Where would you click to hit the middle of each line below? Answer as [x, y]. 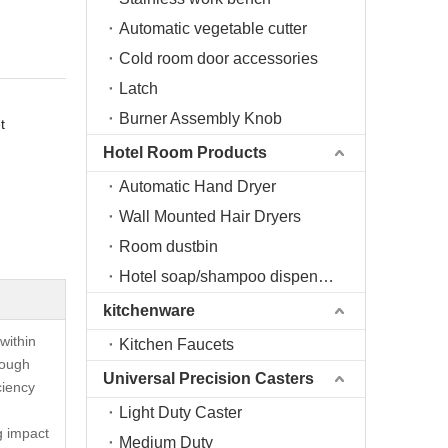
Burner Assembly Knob [200, 118]
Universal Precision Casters [208, 378]
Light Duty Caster [180, 412]
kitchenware [149, 310]
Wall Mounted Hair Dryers [210, 216]
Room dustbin [168, 246]
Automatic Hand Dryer [197, 186]
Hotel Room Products [185, 152]
